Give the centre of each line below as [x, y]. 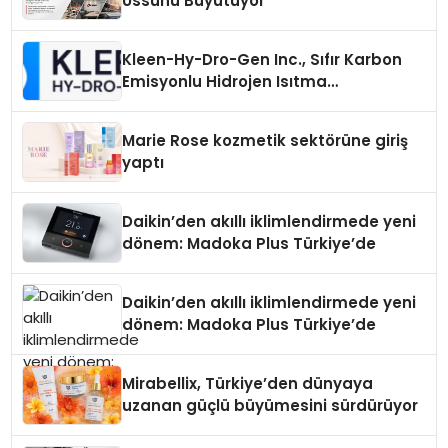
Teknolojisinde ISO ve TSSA [229, 104]
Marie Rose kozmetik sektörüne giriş [265, 141]
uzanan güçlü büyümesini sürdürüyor [270, 406]
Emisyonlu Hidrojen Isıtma [225, 82]
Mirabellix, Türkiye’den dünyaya [248, 384]
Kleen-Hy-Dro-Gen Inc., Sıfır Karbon [262, 60]
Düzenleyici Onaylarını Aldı [227, 126]
